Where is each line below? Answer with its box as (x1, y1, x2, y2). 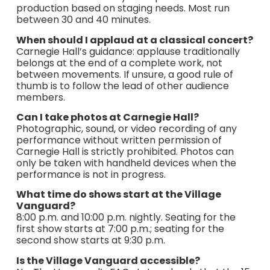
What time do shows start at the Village (16, 187, 221, 202)
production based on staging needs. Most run (16, 1, 230, 16)
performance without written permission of (16, 133, 222, 147)
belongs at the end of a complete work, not (16, 55, 222, 70)
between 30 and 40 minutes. (16, 13, 151, 27)
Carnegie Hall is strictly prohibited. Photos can (16, 144, 234, 159)
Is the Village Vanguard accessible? (16, 253, 200, 268)
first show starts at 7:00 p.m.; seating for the (16, 222, 224, 236)
